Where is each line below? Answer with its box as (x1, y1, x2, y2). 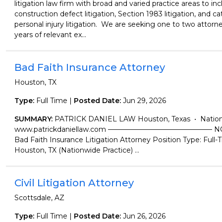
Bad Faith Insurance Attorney (14, 61, 165, 73)
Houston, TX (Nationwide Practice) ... (14, 146, 139, 155)
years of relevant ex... (14, 30, 86, 39)
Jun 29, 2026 (122, 96, 166, 105)
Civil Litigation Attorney (14, 177, 134, 189)
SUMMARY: (14, 114, 55, 123)
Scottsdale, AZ (14, 193, 64, 202)
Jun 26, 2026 (122, 212, 166, 221)
